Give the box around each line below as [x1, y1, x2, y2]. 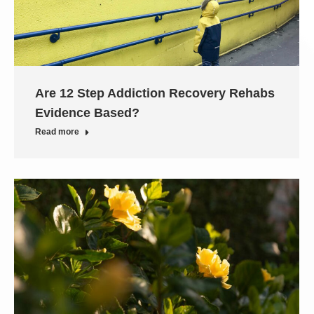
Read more [35, 126, 79, 137]
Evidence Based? [35, 105, 139, 120]
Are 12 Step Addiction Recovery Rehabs [35, 86, 275, 100]
